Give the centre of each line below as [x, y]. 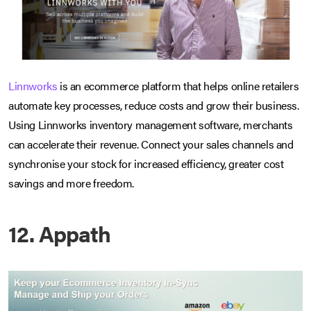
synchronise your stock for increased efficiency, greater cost [146, 164]
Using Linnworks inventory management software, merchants [151, 125]
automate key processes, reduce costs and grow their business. [154, 106]
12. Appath [59, 233]
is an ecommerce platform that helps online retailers [178, 86]
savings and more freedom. [72, 183]
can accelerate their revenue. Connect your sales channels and [151, 144]
